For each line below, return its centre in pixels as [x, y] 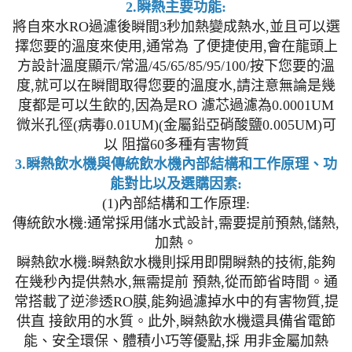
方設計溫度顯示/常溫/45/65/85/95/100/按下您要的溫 [176, 66]
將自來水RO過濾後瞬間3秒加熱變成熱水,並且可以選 [176, 26]
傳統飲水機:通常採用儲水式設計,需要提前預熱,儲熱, [176, 223]
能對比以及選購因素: [176, 183]
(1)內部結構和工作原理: [176, 203]
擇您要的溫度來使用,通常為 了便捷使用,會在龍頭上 [176, 46]
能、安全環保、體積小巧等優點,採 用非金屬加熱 [176, 341]
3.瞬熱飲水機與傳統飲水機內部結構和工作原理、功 [176, 164]
